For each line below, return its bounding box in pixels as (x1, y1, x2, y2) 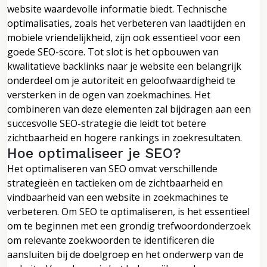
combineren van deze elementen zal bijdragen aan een (7, 102, 251, 116)
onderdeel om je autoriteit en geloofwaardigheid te (7, 73, 235, 87)
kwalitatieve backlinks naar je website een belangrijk (7, 59, 241, 73)
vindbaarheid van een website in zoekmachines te (7, 190, 228, 204)
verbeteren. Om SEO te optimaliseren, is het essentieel (7, 204, 250, 218)
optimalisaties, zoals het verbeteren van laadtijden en (7, 16, 246, 30)
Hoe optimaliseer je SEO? (7, 144, 181, 162)
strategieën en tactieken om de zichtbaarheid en (7, 176, 223, 190)
